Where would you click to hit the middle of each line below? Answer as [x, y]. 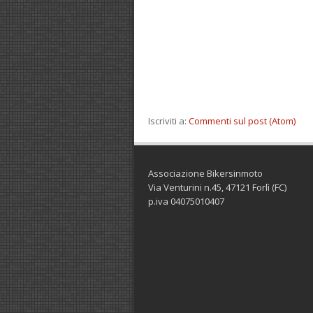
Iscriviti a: [168, 121]
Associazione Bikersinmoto [205, 173]
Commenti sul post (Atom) [242, 121]
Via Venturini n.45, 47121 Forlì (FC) [217, 187]
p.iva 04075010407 [186, 201]
